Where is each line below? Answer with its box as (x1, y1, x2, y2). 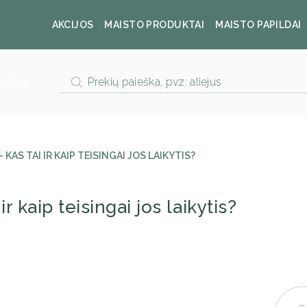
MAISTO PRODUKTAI (104, 19, 205, 30)
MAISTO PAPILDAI (215, 19, 302, 30)
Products (60, 69, 105, 82)
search (60, 80, 93, 93)
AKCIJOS (51, 19, 94, 30)
